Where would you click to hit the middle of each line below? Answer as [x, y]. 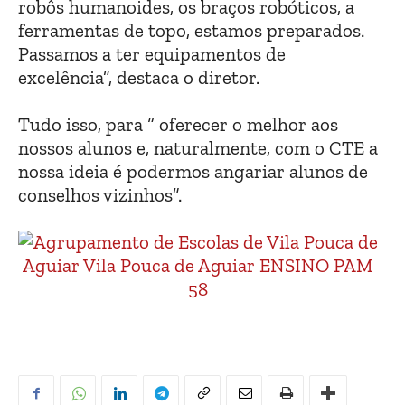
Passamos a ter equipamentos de [152, 54]
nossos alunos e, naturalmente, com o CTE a [198, 148]
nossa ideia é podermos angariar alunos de [193, 172]
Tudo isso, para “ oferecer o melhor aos [178, 125]
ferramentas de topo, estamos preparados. [191, 31]
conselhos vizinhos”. [100, 195]
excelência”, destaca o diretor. [139, 78]
